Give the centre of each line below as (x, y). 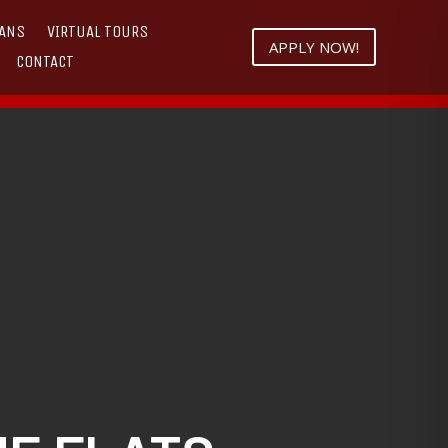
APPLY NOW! (313, 46)
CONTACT (44, 62)
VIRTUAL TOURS (98, 32)
